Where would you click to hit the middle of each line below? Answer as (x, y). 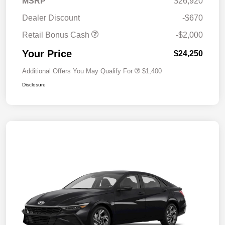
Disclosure (34, 85)
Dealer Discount (51, 18)
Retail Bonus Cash (57, 35)
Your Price (47, 54)
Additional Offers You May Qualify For (77, 71)
